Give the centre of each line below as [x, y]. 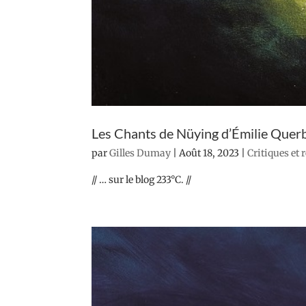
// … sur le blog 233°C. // [142, 180]
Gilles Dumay [140, 153]
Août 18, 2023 [209, 153]
